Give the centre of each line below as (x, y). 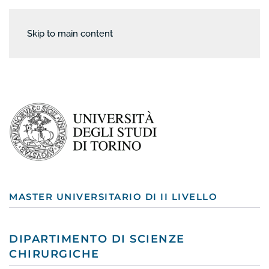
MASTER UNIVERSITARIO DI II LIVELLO (113, 197)
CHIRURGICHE (54, 254)
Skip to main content (70, 34)
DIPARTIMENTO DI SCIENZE (97, 239)
